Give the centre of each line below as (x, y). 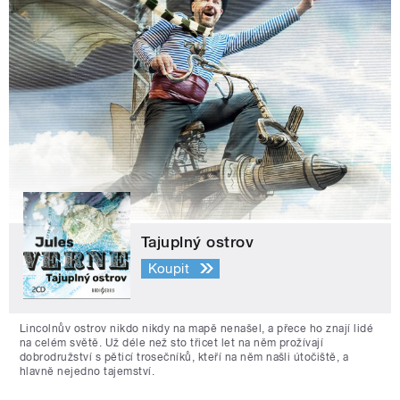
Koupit (169, 268)
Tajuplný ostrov (198, 242)
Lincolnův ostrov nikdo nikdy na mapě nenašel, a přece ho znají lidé (197, 329)
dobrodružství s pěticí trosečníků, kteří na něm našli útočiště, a (184, 358)
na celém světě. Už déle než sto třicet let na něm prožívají (172, 343)
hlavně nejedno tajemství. (87, 372)
